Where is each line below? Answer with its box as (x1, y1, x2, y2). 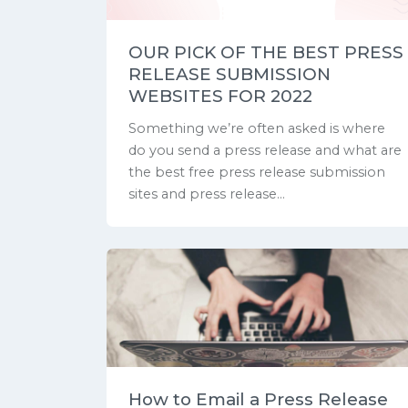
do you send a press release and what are (128, 142, 402, 159)
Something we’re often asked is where (128, 120, 385, 138)
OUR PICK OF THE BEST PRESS (128, 41, 403, 63)
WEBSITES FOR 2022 (128, 85, 312, 107)
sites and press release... (128, 186, 285, 203)
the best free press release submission (128, 164, 385, 181)
